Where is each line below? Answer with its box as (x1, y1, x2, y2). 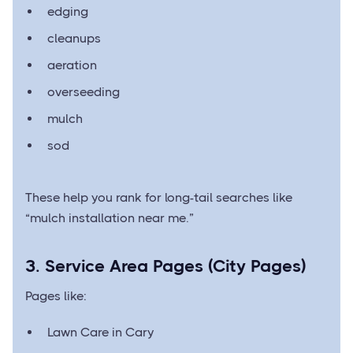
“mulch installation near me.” (25, 210, 194, 226)
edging (47, 4, 88, 20)
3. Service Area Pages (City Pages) (25, 256, 306, 277)
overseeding (47, 84, 120, 100)
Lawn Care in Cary (47, 325, 154, 340)
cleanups (47, 31, 101, 46)
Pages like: (25, 288, 87, 304)
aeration (47, 58, 97, 73)
